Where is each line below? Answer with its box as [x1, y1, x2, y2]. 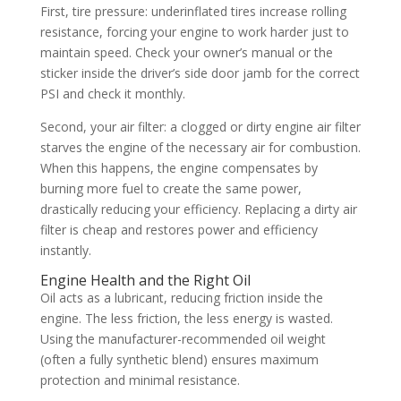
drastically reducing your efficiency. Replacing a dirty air [39, 200, 357, 218]
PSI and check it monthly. [39, 84, 185, 102]
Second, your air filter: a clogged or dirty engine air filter [39, 117, 361, 135]
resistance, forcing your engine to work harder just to [39, 22, 349, 40]
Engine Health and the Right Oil [39, 269, 251, 290]
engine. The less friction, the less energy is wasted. [39, 309, 333, 327]
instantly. [39, 241, 91, 259]
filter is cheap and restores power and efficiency [39, 220, 318, 238]
